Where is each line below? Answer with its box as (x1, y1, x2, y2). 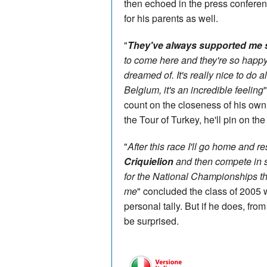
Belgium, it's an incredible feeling (124, 82, 263, 97)
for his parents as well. (124, 11, 218, 25)
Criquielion (124, 154, 173, 168)
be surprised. (124, 213, 179, 228)
